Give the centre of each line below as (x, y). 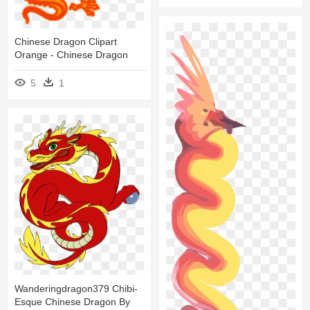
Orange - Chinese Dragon (71, 55)
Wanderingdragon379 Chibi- (76, 288)
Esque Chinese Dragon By (72, 301)
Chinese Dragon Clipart (66, 42)
